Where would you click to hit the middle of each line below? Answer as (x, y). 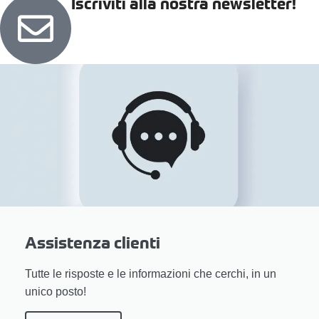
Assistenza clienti (93, 243)
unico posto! (56, 292)
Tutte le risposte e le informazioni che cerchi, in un (151, 274)
